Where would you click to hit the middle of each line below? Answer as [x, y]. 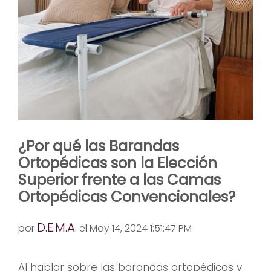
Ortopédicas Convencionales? [127, 197]
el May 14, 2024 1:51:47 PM [134, 228]
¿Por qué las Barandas [99, 146]
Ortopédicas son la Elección [118, 163]
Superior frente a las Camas [119, 180]
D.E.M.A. [57, 227]
